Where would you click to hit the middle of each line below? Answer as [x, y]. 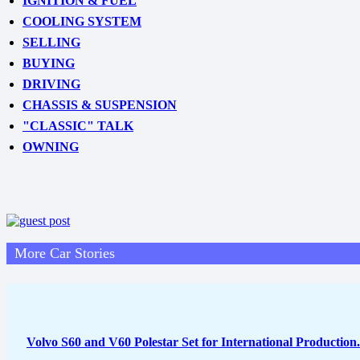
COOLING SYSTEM [82, 21]
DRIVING [51, 84]
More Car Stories [65, 253]
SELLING [51, 42]
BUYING [49, 63]
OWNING [51, 147]
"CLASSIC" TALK [78, 126]
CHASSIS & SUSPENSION [100, 105]
